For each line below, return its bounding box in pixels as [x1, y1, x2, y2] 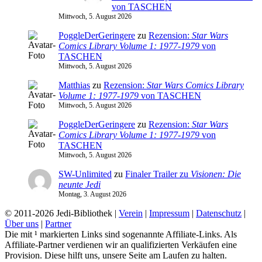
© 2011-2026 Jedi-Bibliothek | [5, 208, 119, 218]
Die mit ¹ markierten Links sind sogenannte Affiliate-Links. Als [5, 229, 237, 239]
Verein [119, 208, 143, 218]
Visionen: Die [191, 168, 241, 179]
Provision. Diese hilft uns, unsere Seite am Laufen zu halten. [5, 250, 227, 260]
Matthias [58, 80, 90, 90]
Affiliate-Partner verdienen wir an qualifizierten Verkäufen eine [5, 239, 237, 250]
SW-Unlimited [58, 168, 112, 179]
